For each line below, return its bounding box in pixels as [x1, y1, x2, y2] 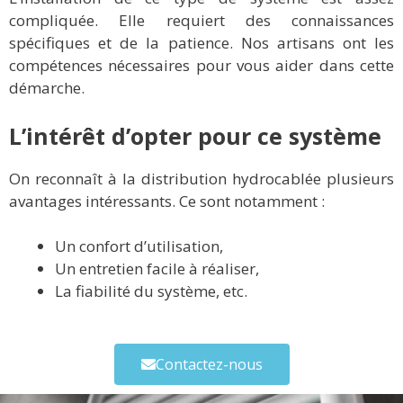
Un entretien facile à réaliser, [55, 258, 259, 280]
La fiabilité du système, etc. [55, 281, 247, 302]
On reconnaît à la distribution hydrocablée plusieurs [9, 167, 394, 189]
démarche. [9, 77, 85, 99]
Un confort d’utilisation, [55, 236, 223, 257]
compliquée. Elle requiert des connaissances [9, 10, 394, 31]
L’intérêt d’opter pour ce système [9, 120, 381, 151]
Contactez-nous [155, 354, 263, 374]
